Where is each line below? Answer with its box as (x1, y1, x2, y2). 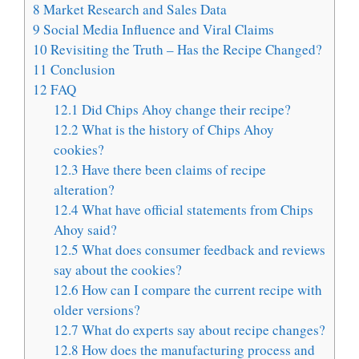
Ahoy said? (53, 220, 117, 239)
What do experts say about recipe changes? (78, 320, 325, 339)
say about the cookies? (53, 260, 182, 279)
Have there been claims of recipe (78, 159, 266, 179)
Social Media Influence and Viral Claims (40, 19, 274, 38)
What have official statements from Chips (78, 200, 313, 219)
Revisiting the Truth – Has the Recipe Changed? (47, 39, 322, 58)
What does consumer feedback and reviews (78, 240, 325, 259)
